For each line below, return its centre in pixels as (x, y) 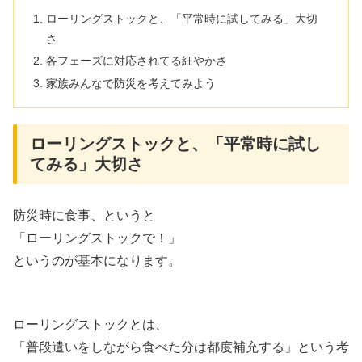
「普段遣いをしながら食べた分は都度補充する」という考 (181, 347)
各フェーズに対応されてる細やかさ (137, 61)
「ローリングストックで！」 (97, 238)
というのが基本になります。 (97, 261)
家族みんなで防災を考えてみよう (131, 84)
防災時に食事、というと (84, 216)
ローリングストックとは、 (90, 324)
